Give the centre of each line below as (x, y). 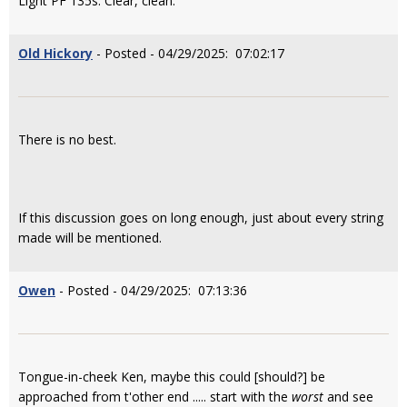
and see (348, 397)
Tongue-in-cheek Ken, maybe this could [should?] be (172, 377)
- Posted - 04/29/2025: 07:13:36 (151, 290)
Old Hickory (55, 53)
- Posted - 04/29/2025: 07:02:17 (189, 53)
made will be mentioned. (90, 238)
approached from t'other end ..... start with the (155, 397)
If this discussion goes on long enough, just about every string (201, 218)
